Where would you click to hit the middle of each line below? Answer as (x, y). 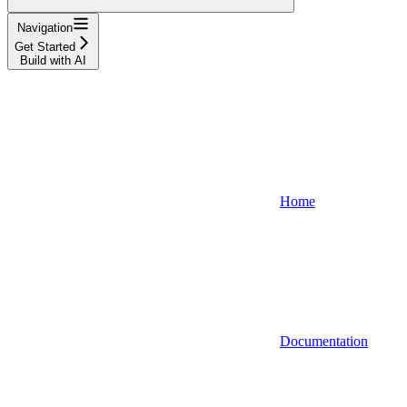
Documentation (324, 341)
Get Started (45, 46)
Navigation (45, 27)
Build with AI (53, 60)
